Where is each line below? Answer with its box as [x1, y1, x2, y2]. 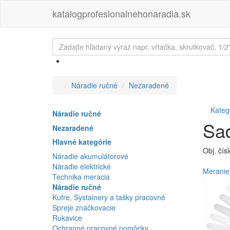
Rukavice [52, 213, 82, 223]
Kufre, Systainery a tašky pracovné [52, 192, 165, 202]
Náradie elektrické [52, 161, 111, 171]
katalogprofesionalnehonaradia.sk [52, 7, 190, 20]
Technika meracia [52, 171, 110, 182]
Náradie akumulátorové [52, 151, 128, 161]
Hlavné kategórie [52, 137, 111, 147]
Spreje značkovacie [52, 202, 116, 213]
